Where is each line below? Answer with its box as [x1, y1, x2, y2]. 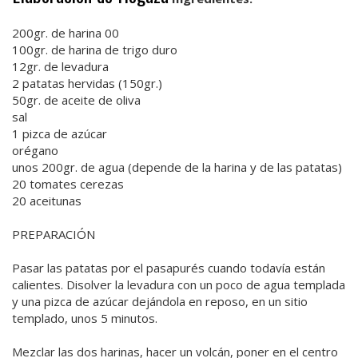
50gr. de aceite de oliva [12, 91, 141, 108]
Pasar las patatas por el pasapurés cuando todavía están [12, 259, 325, 276]
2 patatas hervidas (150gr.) [12, 74, 162, 91]
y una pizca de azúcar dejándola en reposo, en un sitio [12, 292, 308, 309]
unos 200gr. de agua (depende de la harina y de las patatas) [12, 158, 342, 175]
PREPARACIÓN [12, 225, 95, 242]
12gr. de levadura [12, 58, 109, 74]
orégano [12, 141, 58, 158]
